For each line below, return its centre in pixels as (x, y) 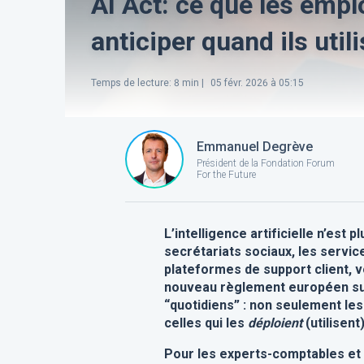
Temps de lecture (130, 83)
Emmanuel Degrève (254, 146)
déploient (275, 323)
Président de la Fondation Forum (265, 163)
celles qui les (206, 323)
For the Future (226, 174)
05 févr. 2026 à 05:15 (256, 83)
